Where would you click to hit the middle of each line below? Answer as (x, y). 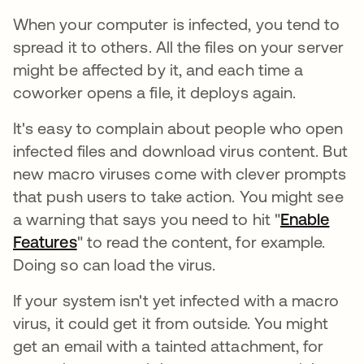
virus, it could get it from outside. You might (171, 323)
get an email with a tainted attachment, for (169, 346)
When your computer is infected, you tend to (177, 24)
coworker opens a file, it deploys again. (157, 92)
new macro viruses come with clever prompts (180, 173)
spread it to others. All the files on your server (178, 47)
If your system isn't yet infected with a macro (176, 300)
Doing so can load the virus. (117, 264)
